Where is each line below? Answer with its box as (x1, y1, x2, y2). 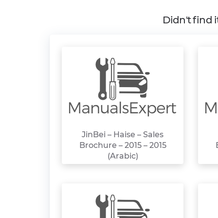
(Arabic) (107, 151, 138, 161)
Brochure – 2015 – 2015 (79, 141, 166, 150)
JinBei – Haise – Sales (82, 130, 163, 139)
